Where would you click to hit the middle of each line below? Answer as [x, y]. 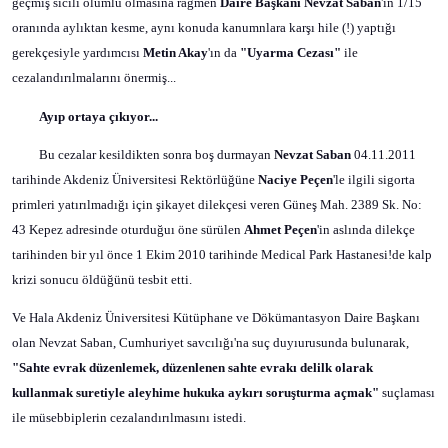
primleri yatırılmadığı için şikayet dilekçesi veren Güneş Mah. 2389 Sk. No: [217, 204]
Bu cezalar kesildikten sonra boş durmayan [156, 154]
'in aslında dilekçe [366, 229]
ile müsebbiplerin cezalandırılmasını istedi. [129, 418]
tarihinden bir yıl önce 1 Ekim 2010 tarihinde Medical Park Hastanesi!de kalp [222, 254]
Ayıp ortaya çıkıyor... [98, 116]
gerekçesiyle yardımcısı [77, 53]
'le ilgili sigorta [374, 179]
